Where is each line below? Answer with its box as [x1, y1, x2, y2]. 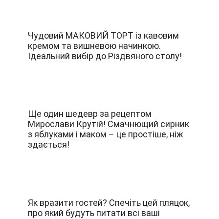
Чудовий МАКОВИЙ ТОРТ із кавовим [27, 30, 179, 41]
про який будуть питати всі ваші [27, 207, 160, 218]
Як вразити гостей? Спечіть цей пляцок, [27, 197, 190, 208]
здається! [27, 139, 69, 150]
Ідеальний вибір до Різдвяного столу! [27, 51, 182, 62]
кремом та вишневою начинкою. [27, 41, 161, 51]
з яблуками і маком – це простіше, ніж [27, 129, 183, 140]
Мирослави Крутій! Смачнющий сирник [27, 119, 189, 130]
